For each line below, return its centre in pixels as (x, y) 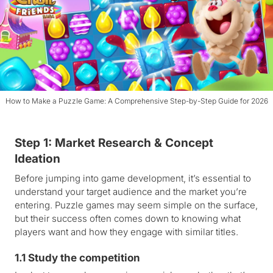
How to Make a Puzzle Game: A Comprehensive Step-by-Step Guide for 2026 (136, 101)
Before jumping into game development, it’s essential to (133, 178)
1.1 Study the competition (77, 257)
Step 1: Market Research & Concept (114, 143)
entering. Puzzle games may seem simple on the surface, (136, 205)
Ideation (37, 158)
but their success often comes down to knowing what (128, 218)
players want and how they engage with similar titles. (126, 232)
